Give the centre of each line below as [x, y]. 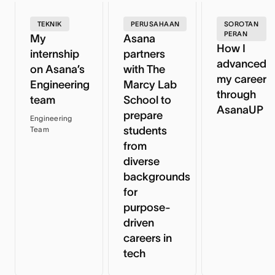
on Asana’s [57, 69]
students [145, 130]
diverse [141, 161]
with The [144, 69]
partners [144, 54]
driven [138, 223]
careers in [147, 238]
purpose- [147, 207]
